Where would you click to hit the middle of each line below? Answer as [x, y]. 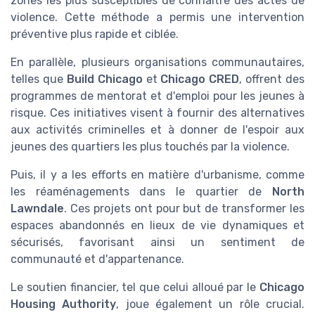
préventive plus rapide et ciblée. [95, 34]
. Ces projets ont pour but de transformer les [184, 208]
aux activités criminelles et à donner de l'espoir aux [157, 129]
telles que [39, 79]
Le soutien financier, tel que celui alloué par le [135, 287]
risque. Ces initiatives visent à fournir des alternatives [157, 112]
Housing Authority [64, 304]
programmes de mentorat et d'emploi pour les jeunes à [157, 96]
